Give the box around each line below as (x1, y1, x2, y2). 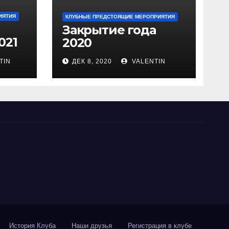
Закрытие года (62, 22, 156, 37)
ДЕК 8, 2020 (72, 58, 112, 65)
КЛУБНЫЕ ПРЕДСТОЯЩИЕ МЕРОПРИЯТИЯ (65, 14, 175, 19)
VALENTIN (130, 58, 166, 65)
